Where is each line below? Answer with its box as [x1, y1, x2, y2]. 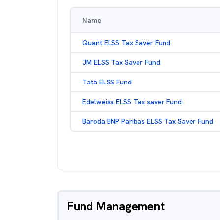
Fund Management [67, 198, 165, 214]
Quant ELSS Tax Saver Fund [82, 38, 170, 47]
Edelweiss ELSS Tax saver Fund [82, 97, 182, 106]
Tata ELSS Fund [82, 78, 132, 86]
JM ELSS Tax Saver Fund [82, 58, 160, 67]
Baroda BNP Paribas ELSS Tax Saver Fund [82, 117, 213, 126]
